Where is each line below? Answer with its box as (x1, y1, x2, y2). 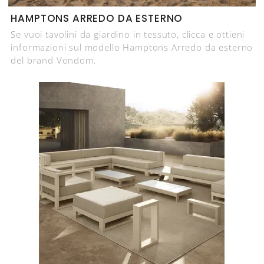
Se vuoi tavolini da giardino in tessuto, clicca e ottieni (11, 28, 245, 40)
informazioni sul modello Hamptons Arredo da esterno (11, 41, 253, 53)
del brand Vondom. (11, 54, 97, 66)
